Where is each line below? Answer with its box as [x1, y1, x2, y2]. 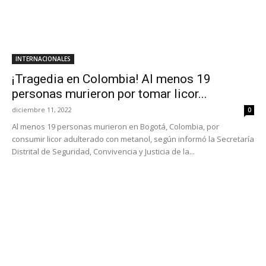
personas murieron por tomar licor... [12, 87, 207, 101]
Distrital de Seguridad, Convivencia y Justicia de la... [12, 146, 195, 157]
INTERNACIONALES [15, 55, 71, 63]
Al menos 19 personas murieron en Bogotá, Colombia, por [12, 121, 219, 132]
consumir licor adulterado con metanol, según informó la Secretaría [12, 134, 254, 144]
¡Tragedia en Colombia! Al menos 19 [12, 72, 211, 86]
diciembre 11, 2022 [12, 105, 72, 114]
